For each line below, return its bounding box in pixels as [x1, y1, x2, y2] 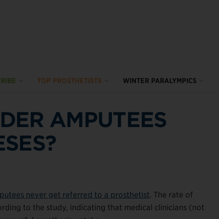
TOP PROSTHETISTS [37, 77, 102, 85]
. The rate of [150, 190, 193, 199]
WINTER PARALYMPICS [123, 77, 197, 85]
